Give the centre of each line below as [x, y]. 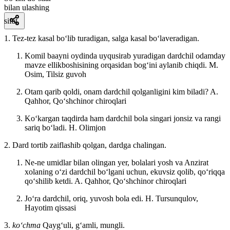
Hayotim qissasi [50, 207]
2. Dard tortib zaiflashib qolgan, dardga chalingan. [85, 145]
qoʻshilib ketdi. [50, 181]
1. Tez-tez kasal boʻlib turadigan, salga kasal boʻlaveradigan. [102, 38]
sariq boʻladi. [47, 127]
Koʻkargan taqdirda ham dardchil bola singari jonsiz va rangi [123, 118]
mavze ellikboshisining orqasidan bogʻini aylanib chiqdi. [117, 65]
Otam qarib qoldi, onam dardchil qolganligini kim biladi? [117, 91]
